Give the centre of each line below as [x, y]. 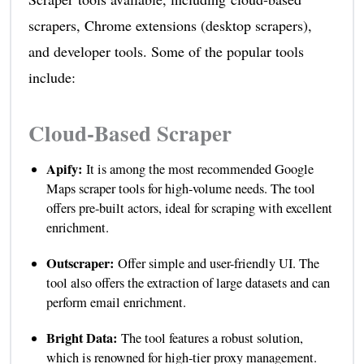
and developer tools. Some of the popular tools [166, 52]
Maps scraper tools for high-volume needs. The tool [180, 189]
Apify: [66, 169]
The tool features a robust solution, [212, 338]
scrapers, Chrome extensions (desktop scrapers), [170, 26]
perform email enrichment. [116, 303]
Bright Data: [83, 338]
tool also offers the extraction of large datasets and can [188, 283]
